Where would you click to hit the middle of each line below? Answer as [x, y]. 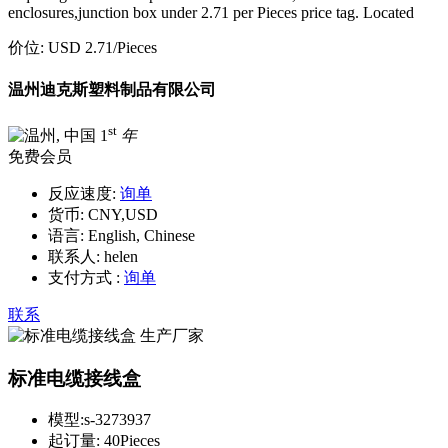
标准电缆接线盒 [74, 378]
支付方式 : [84, 277]
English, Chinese [139, 235]
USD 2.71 [80, 48]
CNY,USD [121, 214]
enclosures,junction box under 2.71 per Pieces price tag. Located [211, 13]
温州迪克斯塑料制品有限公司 [112, 90]
